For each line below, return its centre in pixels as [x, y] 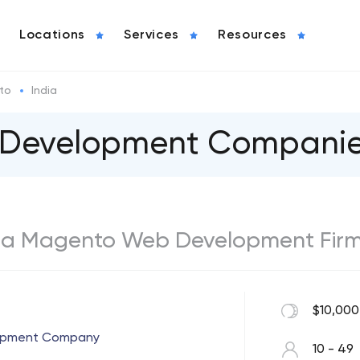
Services [151, 35]
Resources [252, 35]
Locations [52, 35]
